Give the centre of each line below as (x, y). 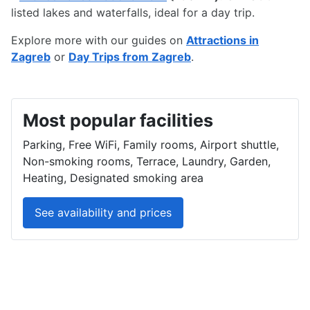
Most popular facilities (118, 120)
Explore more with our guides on (99, 40)
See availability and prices (103, 213)
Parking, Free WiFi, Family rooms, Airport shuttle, (151, 144)
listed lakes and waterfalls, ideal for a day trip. (133, 12)
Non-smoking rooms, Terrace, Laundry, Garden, (147, 161)
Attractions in (222, 40)
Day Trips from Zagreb (130, 56)
